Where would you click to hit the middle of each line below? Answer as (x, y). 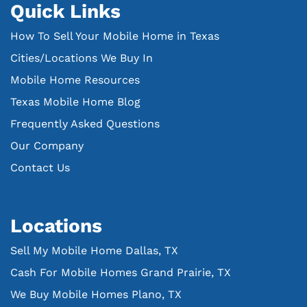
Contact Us (40, 167)
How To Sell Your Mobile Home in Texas (115, 36)
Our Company (47, 145)
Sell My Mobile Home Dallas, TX (94, 250)
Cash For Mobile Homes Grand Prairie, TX (121, 272)
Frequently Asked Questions (85, 123)
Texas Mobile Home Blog (75, 101)
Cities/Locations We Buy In (82, 58)
